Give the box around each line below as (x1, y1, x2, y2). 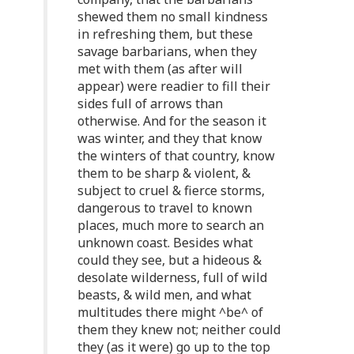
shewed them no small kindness (77, 8, 268, 25)
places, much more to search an (77, 217, 264, 234)
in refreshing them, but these (77, 25, 253, 43)
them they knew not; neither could (77, 321, 281, 338)
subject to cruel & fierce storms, (77, 182, 265, 199)
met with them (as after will (77, 60, 243, 77)
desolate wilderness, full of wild (77, 269, 267, 286)
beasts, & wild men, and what (77, 286, 251, 303)
